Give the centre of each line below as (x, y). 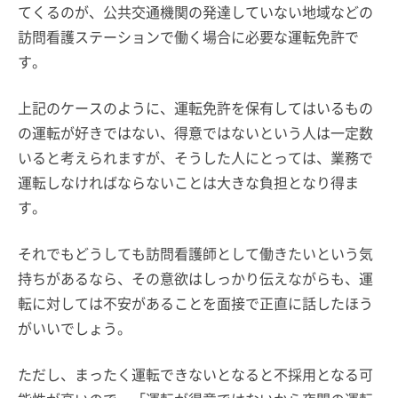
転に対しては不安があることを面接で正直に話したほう (195, 303)
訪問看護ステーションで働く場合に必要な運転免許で (188, 36)
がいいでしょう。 (75, 328)
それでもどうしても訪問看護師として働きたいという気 (195, 253)
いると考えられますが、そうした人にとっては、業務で (195, 157)
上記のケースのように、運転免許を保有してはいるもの (195, 107)
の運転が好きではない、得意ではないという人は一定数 (195, 132)
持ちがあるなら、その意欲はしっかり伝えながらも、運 (195, 278)
